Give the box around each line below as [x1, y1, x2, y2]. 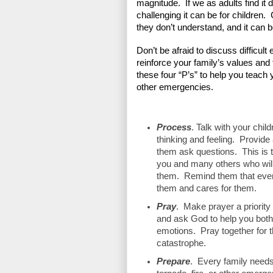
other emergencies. [136, 82, 213, 92]
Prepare [156, 256, 190, 266]
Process [156, 122, 191, 133]
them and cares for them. [156, 183, 257, 194]
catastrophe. [156, 238, 206, 249]
